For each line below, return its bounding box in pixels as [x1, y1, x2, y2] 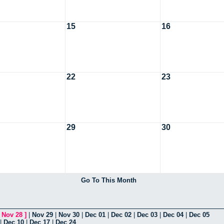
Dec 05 [189, 210, 209, 218]
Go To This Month [80, 176, 136, 184]
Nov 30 [58, 210, 79, 218]
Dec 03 [137, 210, 157, 218]
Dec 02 [111, 210, 131, 218]
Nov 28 [1, 210, 22, 218]
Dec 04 [163, 210, 183, 218]
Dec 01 [85, 210, 105, 218]
